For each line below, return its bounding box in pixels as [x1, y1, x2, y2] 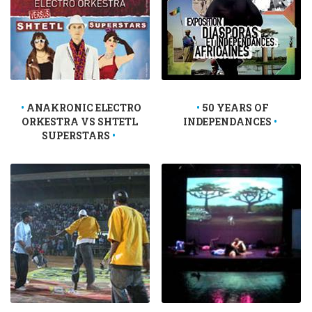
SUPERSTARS [42, 128, 111, 142]
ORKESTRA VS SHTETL [22, 114, 139, 128]
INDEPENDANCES [183, 114, 272, 128]
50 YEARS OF [201, 100, 269, 114]
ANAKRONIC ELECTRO [26, 100, 141, 114]
